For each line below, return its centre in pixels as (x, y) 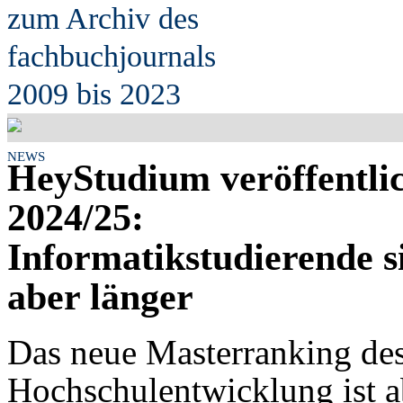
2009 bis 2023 (94, 94)
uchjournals (145, 56)
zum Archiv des (103, 18)
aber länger (100, 297)
